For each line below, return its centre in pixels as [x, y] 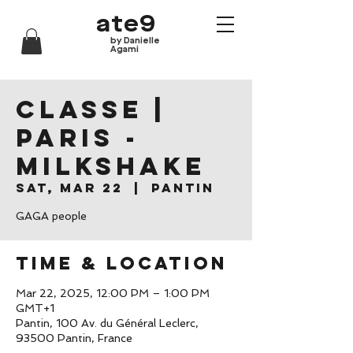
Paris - [78, 138]
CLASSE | [91, 110]
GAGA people [51, 216]
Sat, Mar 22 [69, 188]
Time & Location [122, 263]
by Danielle [135, 41]
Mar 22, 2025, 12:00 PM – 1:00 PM [113, 293]
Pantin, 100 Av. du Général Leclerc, [107, 323]
